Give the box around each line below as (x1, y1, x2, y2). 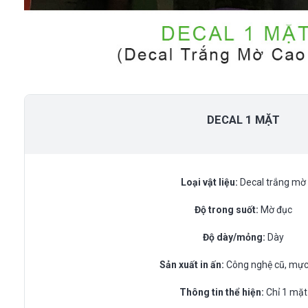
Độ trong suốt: (194, 203, 258, 215)
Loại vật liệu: (180, 176, 238, 188)
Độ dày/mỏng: (202, 231, 265, 243)
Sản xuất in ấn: (159, 258, 224, 270)
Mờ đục (258, 203, 292, 215)
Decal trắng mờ (237, 176, 306, 188)
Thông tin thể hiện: (179, 286, 264, 298)
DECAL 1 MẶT (206, 112, 280, 126)
